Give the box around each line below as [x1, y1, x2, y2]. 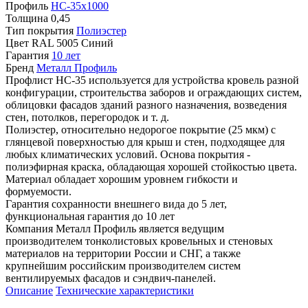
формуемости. [5, 185, 71, 197]
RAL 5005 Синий [32, 36, 113, 49]
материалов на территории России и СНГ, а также [5, 247, 241, 259]
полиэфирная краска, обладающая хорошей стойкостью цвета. [5, 160, 297, 173]
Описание [5, 284, 53, 296]
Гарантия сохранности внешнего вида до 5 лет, [5, 197, 227, 210]
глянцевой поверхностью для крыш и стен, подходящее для [5, 135, 285, 148]
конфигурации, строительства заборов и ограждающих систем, [5, 86, 302, 98]
